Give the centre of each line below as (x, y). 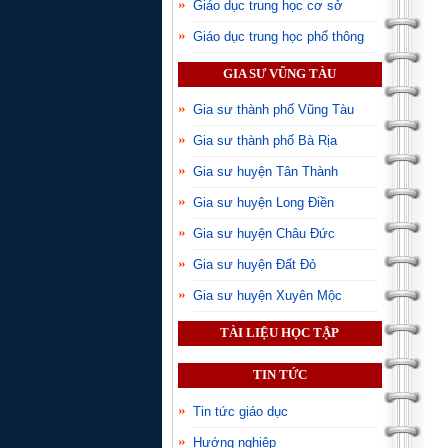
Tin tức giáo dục (240, 411)
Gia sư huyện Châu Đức (264, 234)
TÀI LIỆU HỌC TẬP (280, 332)
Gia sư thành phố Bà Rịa (265, 141)
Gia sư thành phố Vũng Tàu (273, 110)
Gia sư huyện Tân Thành (265, 172)
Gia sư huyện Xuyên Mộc (267, 296)
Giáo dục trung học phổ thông (278, 37)
